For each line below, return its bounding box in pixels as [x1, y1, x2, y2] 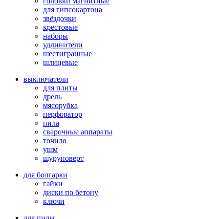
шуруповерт [43, 153, 84, 162]
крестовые [43, 22, 78, 31]
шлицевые [43, 58, 78, 66]
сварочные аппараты [43, 127, 112, 136]
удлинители [43, 40, 83, 49]
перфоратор [43, 109, 82, 118]
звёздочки [43, 14, 76, 22]
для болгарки [23, 170, 67, 179]
